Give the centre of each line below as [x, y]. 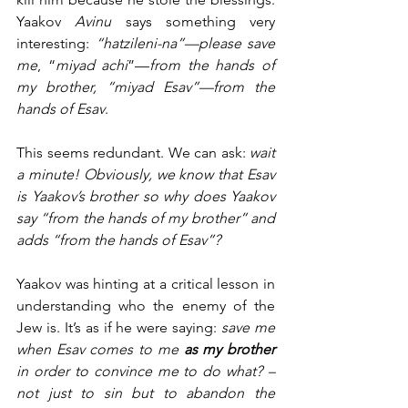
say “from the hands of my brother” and [146, 218]
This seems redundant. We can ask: [133, 152]
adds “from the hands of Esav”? [120, 240]
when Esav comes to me [100, 349]
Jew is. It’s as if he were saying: [119, 327]
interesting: [56, 43]
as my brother [229, 349]
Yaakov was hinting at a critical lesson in [146, 283]
